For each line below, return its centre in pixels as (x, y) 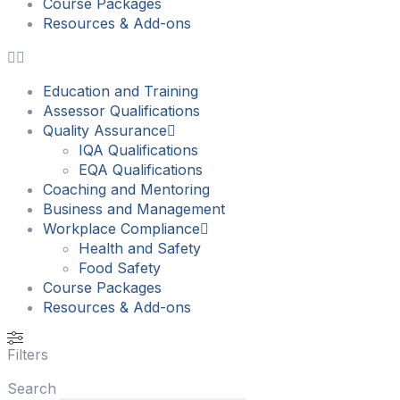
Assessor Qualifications (121, 110)
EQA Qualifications (141, 169)
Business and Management (134, 208)
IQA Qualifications (138, 150)
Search (32, 388)
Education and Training (121, 91)
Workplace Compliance (121, 228)
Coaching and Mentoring (126, 189)
